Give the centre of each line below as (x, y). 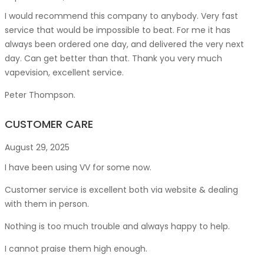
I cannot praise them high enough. (76, 248)
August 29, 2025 (37, 148)
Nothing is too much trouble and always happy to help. (117, 226)
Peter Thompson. (40, 95)
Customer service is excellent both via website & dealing (121, 189)
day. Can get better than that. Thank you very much (113, 59)
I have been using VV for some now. (78, 167)
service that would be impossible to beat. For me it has (118, 30)
